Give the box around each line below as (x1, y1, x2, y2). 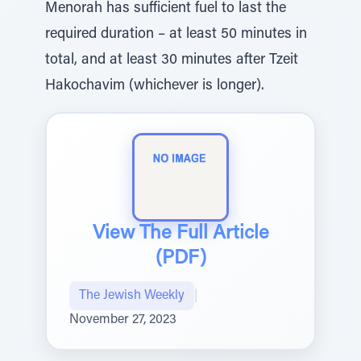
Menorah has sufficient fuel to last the (45, 2, 286, 16)
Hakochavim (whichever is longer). (45, 79, 264, 93)
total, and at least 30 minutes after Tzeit (45, 53, 298, 68)
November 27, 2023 (69, 313, 176, 326)
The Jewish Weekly (79, 289, 185, 302)
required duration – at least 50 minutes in (45, 27, 307, 42)
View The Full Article (92, 224, 269, 243)
